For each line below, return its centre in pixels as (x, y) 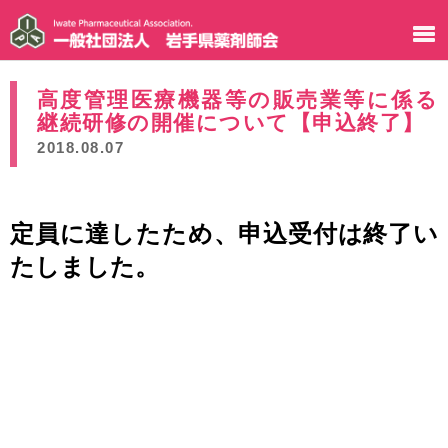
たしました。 (84, 266)
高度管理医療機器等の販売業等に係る (237, 100)
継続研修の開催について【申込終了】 (231, 123)
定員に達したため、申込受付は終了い (224, 233)
